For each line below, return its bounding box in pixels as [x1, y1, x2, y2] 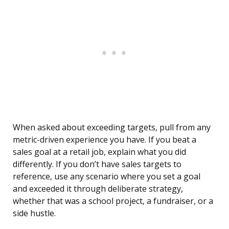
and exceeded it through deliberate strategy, [13, 183, 183, 195]
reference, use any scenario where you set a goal [13, 171, 200, 182]
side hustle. [13, 208, 56, 219]
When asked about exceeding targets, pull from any [13, 122, 211, 133]
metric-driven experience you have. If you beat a [13, 134, 196, 146]
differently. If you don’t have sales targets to [13, 158, 181, 170]
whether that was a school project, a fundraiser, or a [13, 195, 213, 207]
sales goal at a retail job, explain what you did [13, 146, 186, 158]
